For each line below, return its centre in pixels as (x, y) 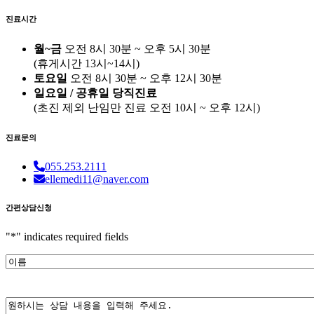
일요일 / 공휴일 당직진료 (95, 93)
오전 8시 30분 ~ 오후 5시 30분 (136, 48)
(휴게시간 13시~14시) (87, 63)
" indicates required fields (72, 236)
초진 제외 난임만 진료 (92, 107)
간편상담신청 (29, 207)
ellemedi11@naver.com (97, 179)
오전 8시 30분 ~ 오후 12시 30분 (145, 78)
